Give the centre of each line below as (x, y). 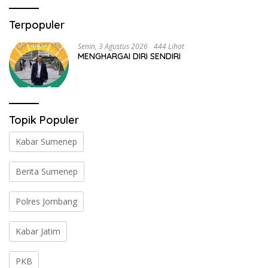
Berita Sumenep (47, 171)
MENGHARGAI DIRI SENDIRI (129, 56)
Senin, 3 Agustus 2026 (113, 46)
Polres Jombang (46, 201)
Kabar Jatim (38, 231)
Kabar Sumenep (46, 141)
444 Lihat (169, 46)
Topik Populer (44, 120)
